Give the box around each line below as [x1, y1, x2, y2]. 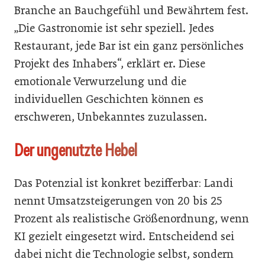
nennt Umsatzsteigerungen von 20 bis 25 [14, 193, 222, 208]
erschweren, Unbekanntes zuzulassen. [14, 109, 207, 124]
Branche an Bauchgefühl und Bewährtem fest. [14, 3, 248, 17]
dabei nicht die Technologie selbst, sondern [14, 247, 234, 261]
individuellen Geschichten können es [14, 92, 203, 106]
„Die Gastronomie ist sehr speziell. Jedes [14, 21, 214, 35]
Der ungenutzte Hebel [14, 138, 137, 161]
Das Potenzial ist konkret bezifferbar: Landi [14, 176, 233, 190]
